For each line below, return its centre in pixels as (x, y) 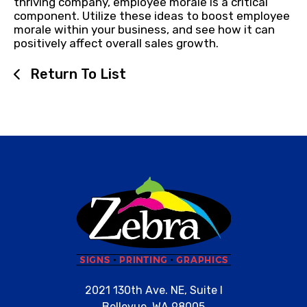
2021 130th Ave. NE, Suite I (153, 290)
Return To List (76, 74)
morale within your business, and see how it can (144, 29)
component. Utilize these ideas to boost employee (152, 16)
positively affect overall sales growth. (116, 43)
